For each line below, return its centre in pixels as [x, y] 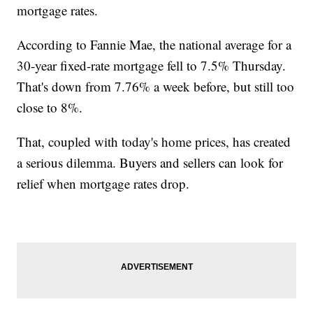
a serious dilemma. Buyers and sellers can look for [150, 162]
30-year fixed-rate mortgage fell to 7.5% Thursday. [152, 65]
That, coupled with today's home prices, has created [154, 141]
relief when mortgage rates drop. [105, 183]
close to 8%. [50, 107]
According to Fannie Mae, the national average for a [154, 44]
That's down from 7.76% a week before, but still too [156, 86]
